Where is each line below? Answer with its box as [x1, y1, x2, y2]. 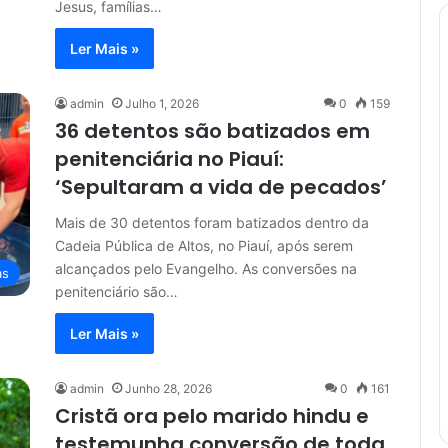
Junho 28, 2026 [125, 381, 212, 396]
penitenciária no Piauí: [55, 145, 284, 173]
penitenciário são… [55, 283, 178, 300]
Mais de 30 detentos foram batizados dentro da [55, 214, 369, 231]
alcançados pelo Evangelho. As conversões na [55, 260, 357, 277]
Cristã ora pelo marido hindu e [55, 402, 369, 430]
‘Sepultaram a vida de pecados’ [55, 173, 387, 201]
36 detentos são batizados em [55, 117, 370, 145]
